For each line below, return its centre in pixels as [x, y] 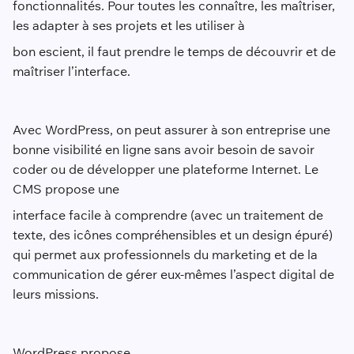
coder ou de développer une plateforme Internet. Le [165, 169]
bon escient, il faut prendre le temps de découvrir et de [174, 51]
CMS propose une [66, 188]
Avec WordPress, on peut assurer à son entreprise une [171, 129]
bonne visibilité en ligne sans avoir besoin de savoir [163, 149]
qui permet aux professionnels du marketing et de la [165, 254]
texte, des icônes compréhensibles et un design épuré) [172, 234]
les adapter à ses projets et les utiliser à [128, 25]
